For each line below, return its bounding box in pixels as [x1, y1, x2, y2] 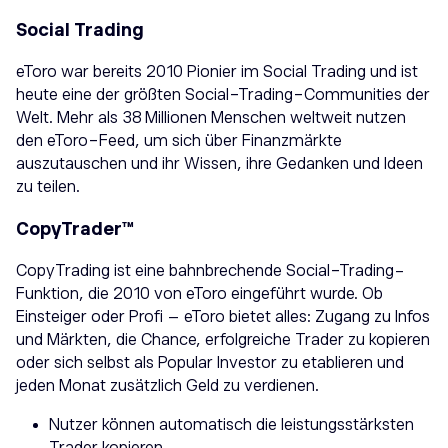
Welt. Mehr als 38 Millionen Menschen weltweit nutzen [16, 108, 406, 127]
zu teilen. [16, 177, 80, 196]
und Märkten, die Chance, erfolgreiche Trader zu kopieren [16, 330, 430, 349]
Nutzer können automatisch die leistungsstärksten [49, 415, 414, 434]
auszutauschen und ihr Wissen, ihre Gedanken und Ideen [16, 154, 423, 173]
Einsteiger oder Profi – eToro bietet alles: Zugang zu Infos [16, 307, 430, 326]
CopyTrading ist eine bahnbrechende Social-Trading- [16, 261, 405, 280]
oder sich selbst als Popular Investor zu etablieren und [16, 353, 404, 372]
